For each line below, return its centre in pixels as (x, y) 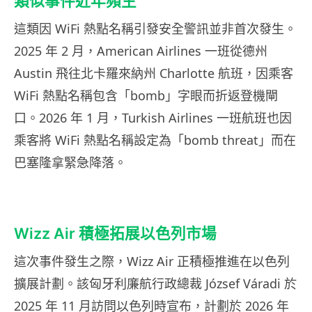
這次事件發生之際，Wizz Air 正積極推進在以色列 (152, 262)
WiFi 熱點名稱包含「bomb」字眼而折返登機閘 (146, 96)
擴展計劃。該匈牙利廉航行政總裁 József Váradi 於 (155, 284)
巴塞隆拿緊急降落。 (70, 163)
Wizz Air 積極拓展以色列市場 (115, 234)
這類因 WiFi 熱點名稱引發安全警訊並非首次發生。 (155, 29)
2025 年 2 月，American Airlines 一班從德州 (141, 51)
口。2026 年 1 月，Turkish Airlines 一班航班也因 (153, 118)
